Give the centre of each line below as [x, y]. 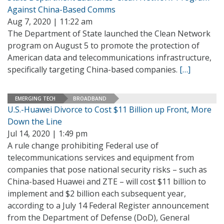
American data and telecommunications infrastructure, [109, 57]
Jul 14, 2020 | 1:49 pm [47, 133]
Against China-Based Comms [61, 9]
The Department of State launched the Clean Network [109, 33]
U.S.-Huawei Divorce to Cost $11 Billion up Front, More [109, 109]
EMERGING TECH [35, 98]
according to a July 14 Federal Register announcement [108, 205]
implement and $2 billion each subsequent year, [97, 193]
